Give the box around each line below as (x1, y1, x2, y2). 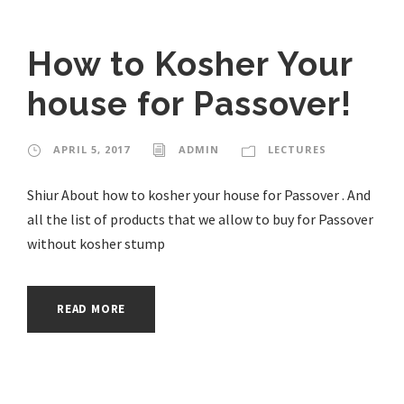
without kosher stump (27, 234, 165, 252)
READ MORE (57, 300, 126, 317)
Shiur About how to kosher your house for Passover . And (27, 185, 371, 204)
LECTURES (268, 142, 326, 156)
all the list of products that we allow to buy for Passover (27, 209, 373, 228)
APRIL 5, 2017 (53, 142, 130, 156)
